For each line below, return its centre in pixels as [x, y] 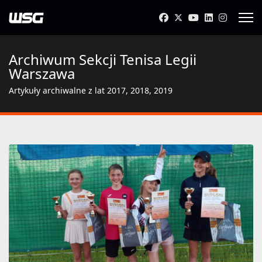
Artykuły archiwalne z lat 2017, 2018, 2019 [91, 90]
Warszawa [42, 73]
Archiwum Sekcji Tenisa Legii [103, 59]
